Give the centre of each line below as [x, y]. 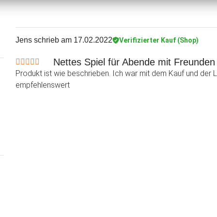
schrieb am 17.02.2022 [72, 40]
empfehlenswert [43, 85]
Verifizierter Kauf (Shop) [159, 40]
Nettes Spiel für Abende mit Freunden [134, 62]
